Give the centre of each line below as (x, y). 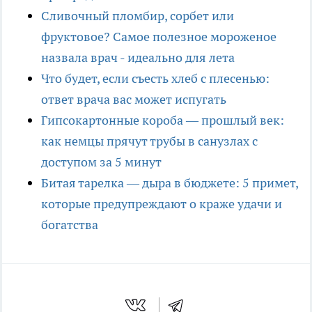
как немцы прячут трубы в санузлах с (149, 141)
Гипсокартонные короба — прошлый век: (163, 120)
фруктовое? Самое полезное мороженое (159, 37)
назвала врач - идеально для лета (138, 58)
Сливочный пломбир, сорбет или (138, 16)
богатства (70, 225)
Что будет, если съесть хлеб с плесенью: (155, 79)
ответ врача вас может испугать (134, 100)
